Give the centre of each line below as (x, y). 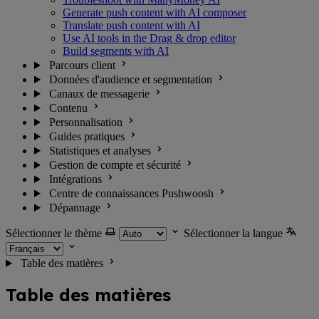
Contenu (68, 108)
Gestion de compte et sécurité (115, 165)
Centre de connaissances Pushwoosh (131, 193)
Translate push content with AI (131, 25)
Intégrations (75, 179)
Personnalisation (85, 122)
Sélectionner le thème (54, 233)
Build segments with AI (116, 51)
